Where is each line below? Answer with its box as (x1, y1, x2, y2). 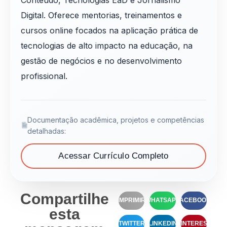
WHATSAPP (145, 197, 180, 204)
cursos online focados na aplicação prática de (21, 25, 198, 35)
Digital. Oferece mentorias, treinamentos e (21, 10, 182, 20)
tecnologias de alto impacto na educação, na (21, 40, 193, 51)
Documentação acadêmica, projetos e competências (27, 115, 205, 124)
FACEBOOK (176, 197, 211, 204)
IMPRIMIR (118, 197, 146, 204)
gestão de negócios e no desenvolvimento (21, 55, 182, 66)
